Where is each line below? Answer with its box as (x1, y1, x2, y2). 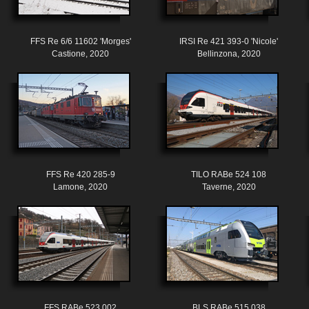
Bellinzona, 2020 (197, 49, 261, 59)
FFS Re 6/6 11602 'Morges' (30, 37, 131, 47)
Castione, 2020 (52, 49, 109, 59)
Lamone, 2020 (53, 182, 108, 192)
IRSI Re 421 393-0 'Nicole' (179, 37, 278, 47)
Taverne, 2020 (201, 182, 256, 192)
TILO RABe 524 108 (191, 170, 266, 180)
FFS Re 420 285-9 (46, 170, 115, 180)
